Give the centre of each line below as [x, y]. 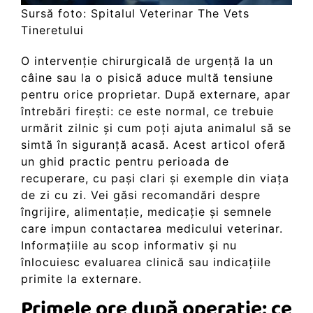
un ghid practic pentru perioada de [125, 162]
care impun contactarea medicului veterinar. [152, 229]
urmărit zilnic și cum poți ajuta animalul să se [156, 128]
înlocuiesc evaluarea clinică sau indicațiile [146, 262]
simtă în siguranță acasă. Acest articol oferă [153, 145]
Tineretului [52, 30]
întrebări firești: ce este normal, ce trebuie [147, 111]
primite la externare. [81, 279]
